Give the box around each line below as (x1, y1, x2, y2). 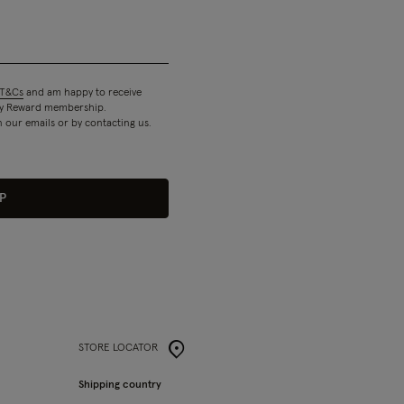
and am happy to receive (23, 87, 142, 98)
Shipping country (78, 380, 161, 390)
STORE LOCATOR (78, 343, 158, 353)
